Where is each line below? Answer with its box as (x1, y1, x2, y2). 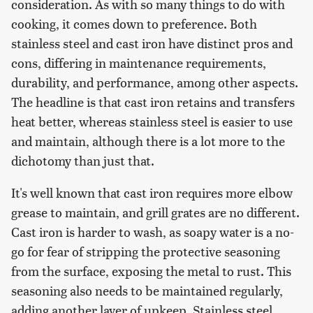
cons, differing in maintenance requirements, (11, 53, 266, 71)
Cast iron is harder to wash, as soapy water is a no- (11, 222, 294, 240)
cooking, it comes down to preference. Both (11, 14, 257, 32)
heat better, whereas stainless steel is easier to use (11, 112, 293, 130)
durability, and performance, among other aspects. (11, 73, 298, 91)
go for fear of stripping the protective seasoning (11, 242, 280, 260)
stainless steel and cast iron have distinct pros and (11, 34, 293, 52)
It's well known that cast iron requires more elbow (11, 183, 293, 201)
